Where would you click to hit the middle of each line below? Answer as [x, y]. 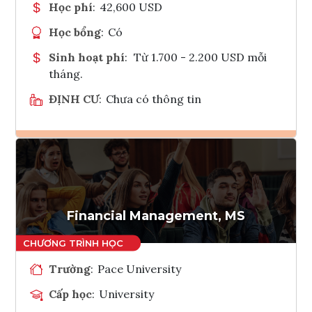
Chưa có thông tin [154, 99]
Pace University [140, 268]
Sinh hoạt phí [87, 57]
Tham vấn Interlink [193, 194]
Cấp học [70, 294]
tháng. [66, 73]
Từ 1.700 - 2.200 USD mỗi [200, 57]
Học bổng [75, 32]
